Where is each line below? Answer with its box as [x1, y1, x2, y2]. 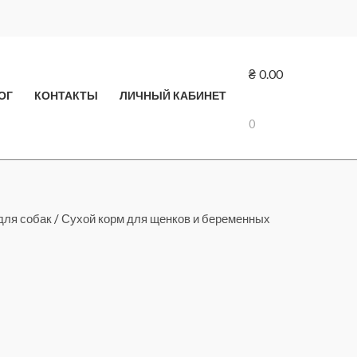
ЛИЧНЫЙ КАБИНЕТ [119, 89, 226, 103]
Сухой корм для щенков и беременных [61, 211, 270, 226]
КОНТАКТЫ [33, 89, 98, 103]
